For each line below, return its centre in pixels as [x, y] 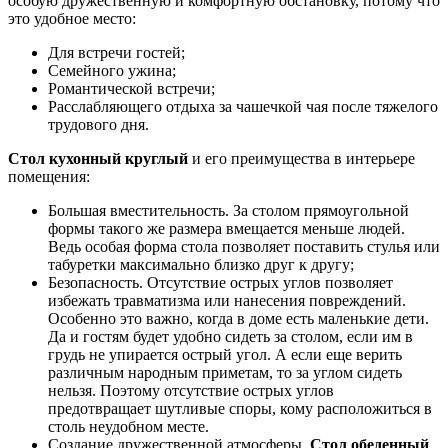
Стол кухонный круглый [98, 158]
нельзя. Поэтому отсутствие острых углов [191, 390]
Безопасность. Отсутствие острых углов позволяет [220, 282]
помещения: [49, 176]
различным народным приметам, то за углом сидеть [225, 372]
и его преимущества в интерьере [301, 158]
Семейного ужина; [112, 70]
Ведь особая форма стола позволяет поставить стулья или [244, 246]
